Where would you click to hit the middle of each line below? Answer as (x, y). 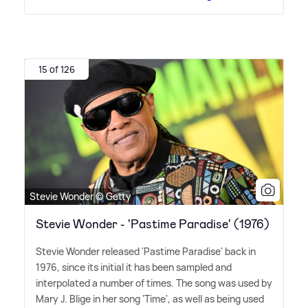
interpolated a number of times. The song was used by (154, 283)
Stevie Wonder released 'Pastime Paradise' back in (146, 251)
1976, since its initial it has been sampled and (134, 267)
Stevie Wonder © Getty (80, 196)
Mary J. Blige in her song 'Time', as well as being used (150, 298)
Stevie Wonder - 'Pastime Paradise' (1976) (153, 224)
